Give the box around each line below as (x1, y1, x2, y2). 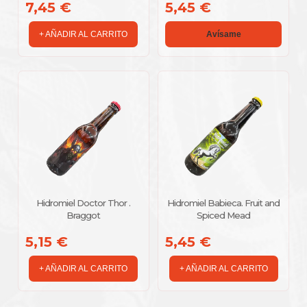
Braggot (66, 209, 101, 221)
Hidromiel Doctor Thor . (36, 197, 131, 208)
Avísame (206, 29, 241, 39)
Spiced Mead (197, 209, 251, 221)
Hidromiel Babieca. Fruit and (167, 197, 280, 208)
